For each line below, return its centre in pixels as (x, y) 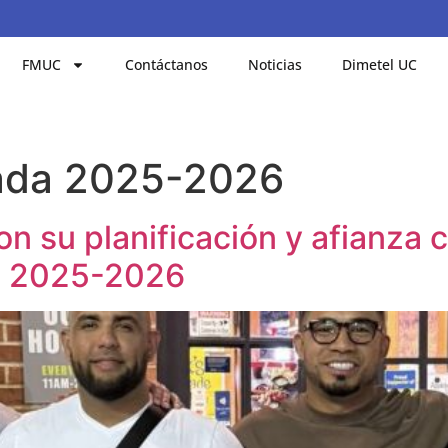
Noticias (275, 64)
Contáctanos (167, 64)
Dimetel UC (380, 64)
